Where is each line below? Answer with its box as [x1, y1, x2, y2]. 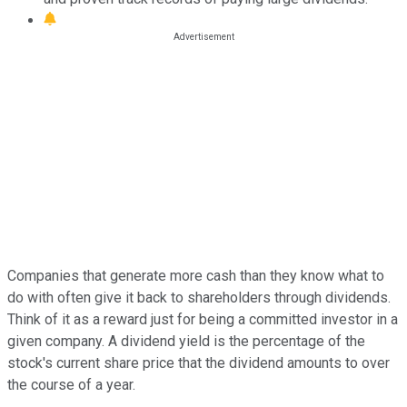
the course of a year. [7, 375, 135, 393]
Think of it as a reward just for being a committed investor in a [7, 310, 398, 328]
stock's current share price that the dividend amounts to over [7, 353, 390, 372]
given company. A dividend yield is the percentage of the [7, 332, 365, 350]
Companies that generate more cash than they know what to [7, 266, 384, 284]
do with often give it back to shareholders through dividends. [7, 288, 391, 306]
